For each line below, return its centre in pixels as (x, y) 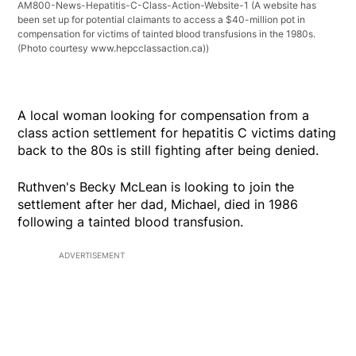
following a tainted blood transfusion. (131, 222)
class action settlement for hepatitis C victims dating (177, 133)
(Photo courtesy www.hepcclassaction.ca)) (114, 48)
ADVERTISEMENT (92, 255)
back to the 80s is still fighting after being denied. (168, 151)
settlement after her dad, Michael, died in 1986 (158, 205)
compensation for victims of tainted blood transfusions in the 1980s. (167, 34)
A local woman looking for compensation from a (164, 116)
